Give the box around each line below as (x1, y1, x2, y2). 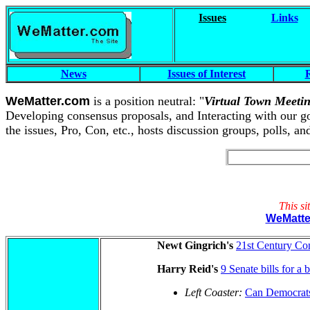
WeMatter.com (6, 94, 90, 108)
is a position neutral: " (90, 94, 204, 108)
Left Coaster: (185, 286, 245, 298)
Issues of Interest (167, 68, 246, 80)
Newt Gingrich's (157, 239, 233, 251)
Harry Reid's (157, 263, 218, 275)
